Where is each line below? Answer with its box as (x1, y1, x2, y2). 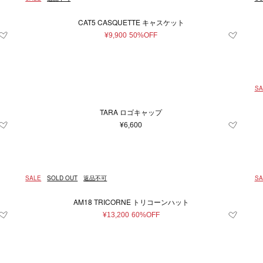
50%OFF (129, 31, 158, 39)
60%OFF (131, 211, 160, 219)
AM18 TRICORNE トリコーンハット (73, 197, 189, 207)
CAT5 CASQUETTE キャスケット (77, 17, 184, 27)
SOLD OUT (47, 173, 78, 182)
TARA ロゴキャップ (100, 107, 163, 117)
